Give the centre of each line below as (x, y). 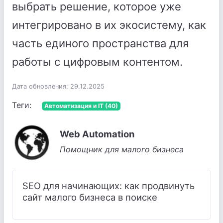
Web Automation (97, 134)
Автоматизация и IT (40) (81, 106)
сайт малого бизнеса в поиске (90, 197)
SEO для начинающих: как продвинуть (109, 185)
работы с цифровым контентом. (97, 62)
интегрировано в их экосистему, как (109, 25)
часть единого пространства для (100, 43)
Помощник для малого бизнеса (122, 149)
